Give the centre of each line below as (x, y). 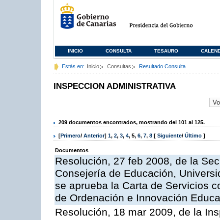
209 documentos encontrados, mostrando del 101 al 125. (132, 122)
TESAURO (166, 51)
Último (194, 136)
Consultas (119, 66)
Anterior (94, 136)
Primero (70, 136)
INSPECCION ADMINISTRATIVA (115, 86)
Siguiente (169, 136)
